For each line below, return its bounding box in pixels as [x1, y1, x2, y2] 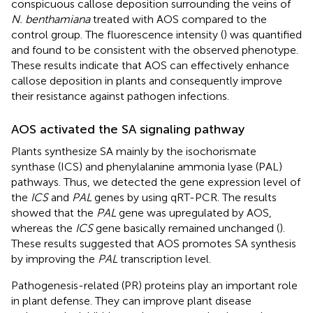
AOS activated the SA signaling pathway [11, 121, 245, 137]
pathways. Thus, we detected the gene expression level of [11, 175, 300, 189]
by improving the [11, 252, 98, 265]
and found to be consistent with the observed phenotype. [11, 43, 298, 57]
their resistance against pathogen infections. [11, 89, 229, 103]
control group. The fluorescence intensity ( [11, 27, 224, 41]
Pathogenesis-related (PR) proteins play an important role [11, 278, 298, 292]
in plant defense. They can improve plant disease [11, 293, 252, 307]
